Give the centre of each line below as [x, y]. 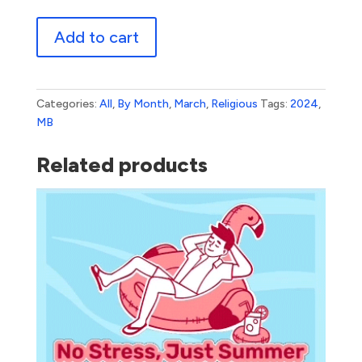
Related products [122, 165]
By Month [143, 104]
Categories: [67, 104]
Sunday [54, 44]
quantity [58, 82]
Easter [53, 26]
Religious [234, 104]
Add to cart [96, 38]
